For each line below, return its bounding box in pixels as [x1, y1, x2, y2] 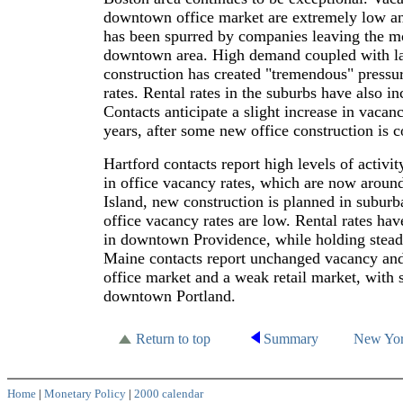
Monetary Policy [44, 387, 126, 400]
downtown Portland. [103, 287, 236, 305]
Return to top [136, 331, 210, 346]
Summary [260, 331, 318, 346]
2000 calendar [134, 387, 203, 400]
